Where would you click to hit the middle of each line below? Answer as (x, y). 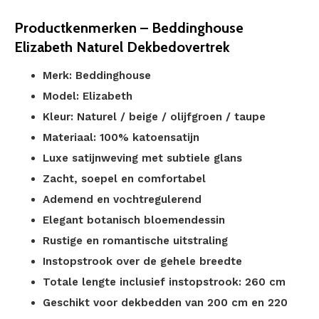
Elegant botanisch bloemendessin (134, 220)
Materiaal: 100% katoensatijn (121, 137)
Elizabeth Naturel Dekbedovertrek (122, 47)
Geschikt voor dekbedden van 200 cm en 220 (165, 303)
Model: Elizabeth (88, 96)
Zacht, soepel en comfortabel (124, 179)
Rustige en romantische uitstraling (135, 241)
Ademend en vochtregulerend (122, 199)
